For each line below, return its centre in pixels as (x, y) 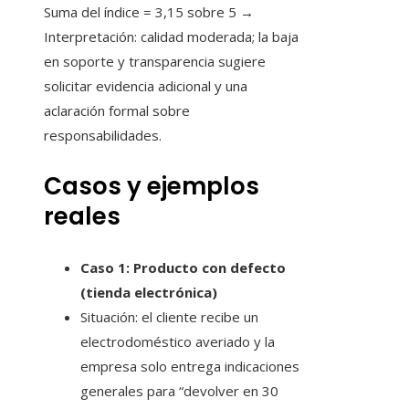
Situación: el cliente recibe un (169, 317)
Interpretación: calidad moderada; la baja (171, 37)
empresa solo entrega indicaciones (190, 367)
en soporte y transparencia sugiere (155, 62)
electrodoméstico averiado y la (178, 342)
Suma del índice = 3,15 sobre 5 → (149, 12)
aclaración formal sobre (117, 111)
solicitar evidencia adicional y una (146, 86)
